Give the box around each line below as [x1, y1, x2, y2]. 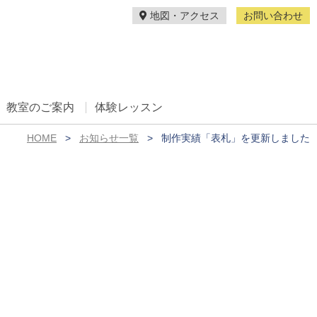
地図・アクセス [147, 10, 219, 21]
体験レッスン [94, 101, 163, 113]
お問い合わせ [243, 10, 303, 21]
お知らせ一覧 [79, 132, 139, 144]
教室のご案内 [6, 101, 74, 113]
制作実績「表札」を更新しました [161, 132, 310, 144]
